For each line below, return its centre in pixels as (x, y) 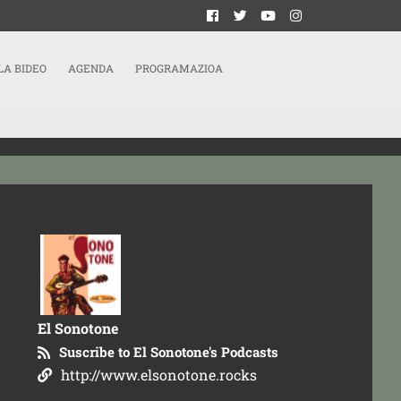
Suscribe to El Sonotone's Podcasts (169, 352)
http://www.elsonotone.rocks (159, 375)
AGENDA (91, 68)
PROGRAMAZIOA (179, 68)
